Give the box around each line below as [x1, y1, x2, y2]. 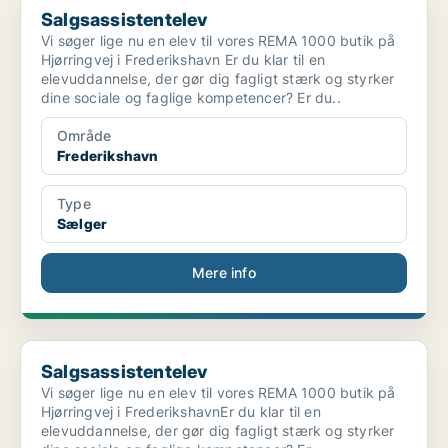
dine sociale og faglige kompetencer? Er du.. [41, 89, 341, 107]
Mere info [192, 264, 256, 282]
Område [57, 127, 112, 145]
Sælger [57, 215, 108, 233]
